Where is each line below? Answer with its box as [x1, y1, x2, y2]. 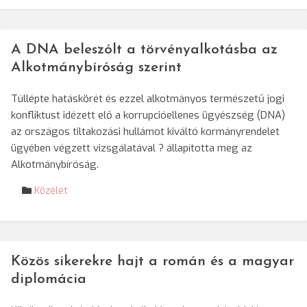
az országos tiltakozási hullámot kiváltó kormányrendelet [11, 125, 280, 138]
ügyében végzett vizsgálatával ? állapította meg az [11, 141, 252, 155]
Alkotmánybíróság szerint [11, 60, 182, 75]
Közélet [34, 184, 68, 197]
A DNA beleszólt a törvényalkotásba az [11, 42, 278, 57]
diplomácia [11, 272, 86, 286]
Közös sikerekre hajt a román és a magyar [11, 254, 294, 269]
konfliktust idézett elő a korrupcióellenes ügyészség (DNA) [11, 108, 285, 122]
